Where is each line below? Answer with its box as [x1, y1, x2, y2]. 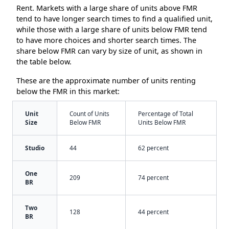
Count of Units [70, 109, 109, 118]
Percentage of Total [138, 109, 193, 118]
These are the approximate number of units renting [16, 76, 196, 86]
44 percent [138, 208, 169, 216]
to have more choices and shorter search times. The [16, 35, 196, 45]
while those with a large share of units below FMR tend [16, 25, 207, 35]
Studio [25, 144, 44, 152]
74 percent [138, 173, 169, 182]
